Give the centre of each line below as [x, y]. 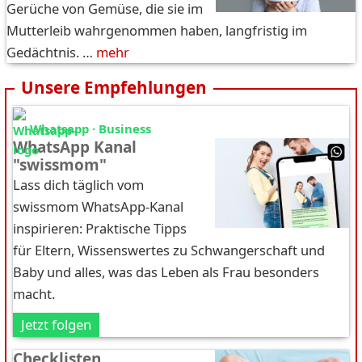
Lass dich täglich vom [78, 184]
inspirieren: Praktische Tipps [100, 228]
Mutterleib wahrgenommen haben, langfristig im [157, 30]
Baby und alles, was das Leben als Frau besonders [166, 271]
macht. [34, 293]
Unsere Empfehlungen [114, 87]
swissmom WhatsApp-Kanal [98, 206]
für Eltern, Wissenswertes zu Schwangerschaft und [169, 250]
